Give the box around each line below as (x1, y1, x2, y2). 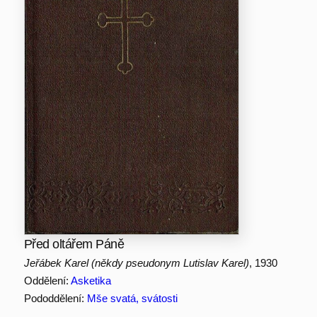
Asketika (70, 275, 111, 287)
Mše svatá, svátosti (86, 292, 178, 305)
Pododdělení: (23, 292, 87, 305)
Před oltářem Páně (23, 237, 125, 252)
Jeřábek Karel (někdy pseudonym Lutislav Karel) (23, 257, 249, 270)
